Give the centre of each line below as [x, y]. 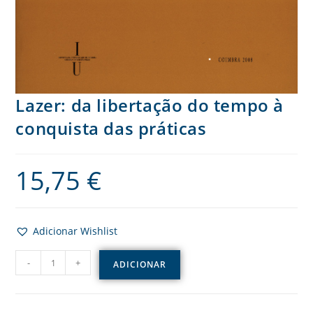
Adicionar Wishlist [75, 231]
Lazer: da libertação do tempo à [150, 105]
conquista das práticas [111, 129]
